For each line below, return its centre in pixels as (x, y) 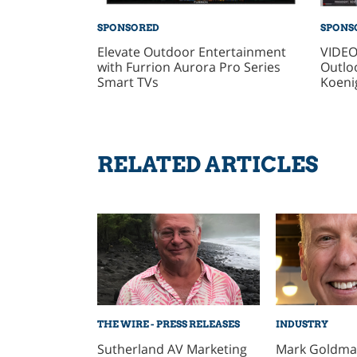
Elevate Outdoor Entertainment (191, 52)
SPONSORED (128, 27)
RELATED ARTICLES (207, 165)
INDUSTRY (302, 324)
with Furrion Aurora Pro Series (188, 67)
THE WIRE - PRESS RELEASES (168, 324)
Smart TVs (127, 82)
